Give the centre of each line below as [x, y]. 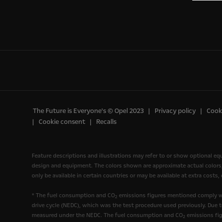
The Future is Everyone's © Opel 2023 [88, 111]
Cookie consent [62, 122]
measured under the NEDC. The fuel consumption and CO [107, 215]
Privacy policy [175, 111]
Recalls [106, 122]
